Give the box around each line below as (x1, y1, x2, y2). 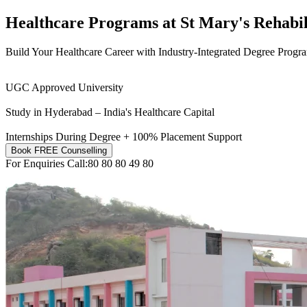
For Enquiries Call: (5, 157, 88, 169)
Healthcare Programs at (5, 13, 176, 32)
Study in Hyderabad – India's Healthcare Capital (5, 106, 214, 118)
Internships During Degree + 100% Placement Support (5, 130, 242, 143)
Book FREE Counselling (11, 145, 107, 156)
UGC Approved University (5, 81, 123, 93)
